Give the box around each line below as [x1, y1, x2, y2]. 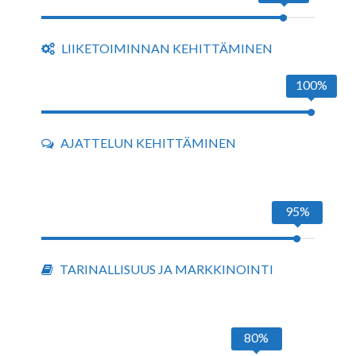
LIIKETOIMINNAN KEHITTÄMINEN [61, 41, 273, 56]
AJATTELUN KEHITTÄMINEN [60, 135, 237, 150]
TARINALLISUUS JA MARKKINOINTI [60, 261, 274, 277]
